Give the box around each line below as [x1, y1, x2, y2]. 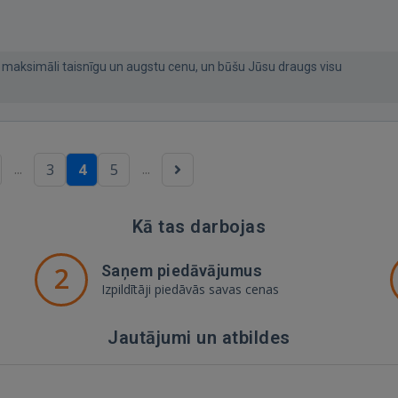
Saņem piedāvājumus [101, 260, 263, 280]
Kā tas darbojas [131, 215, 267, 237]
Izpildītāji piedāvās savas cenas [101, 280, 279, 298]
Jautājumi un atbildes [107, 326, 291, 348]
